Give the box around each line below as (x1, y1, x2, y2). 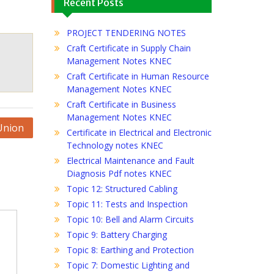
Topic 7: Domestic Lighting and (66, 259, 190, 271)
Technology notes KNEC (66, 139, 163, 151)
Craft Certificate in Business (66, 98, 176, 110)
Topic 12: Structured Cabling (66, 182, 177, 194)
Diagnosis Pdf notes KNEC (66, 167, 172, 179)
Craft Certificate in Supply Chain (66, 42, 191, 54)
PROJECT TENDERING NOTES (66, 26, 186, 39)
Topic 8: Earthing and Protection (66, 243, 194, 256)
